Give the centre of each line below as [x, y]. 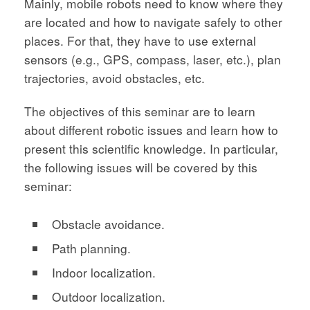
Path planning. [91, 248]
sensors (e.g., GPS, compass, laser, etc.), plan [153, 59]
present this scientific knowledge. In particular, [151, 149]
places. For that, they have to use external [140, 40]
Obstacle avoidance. [108, 224]
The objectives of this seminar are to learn [140, 111]
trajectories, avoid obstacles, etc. [115, 77]
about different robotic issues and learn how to [151, 130]
